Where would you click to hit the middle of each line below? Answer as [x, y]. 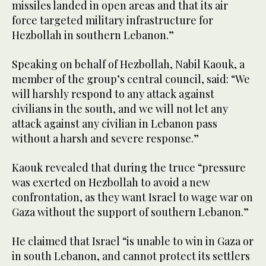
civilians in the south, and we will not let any [120, 109]
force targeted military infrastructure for [113, 20]
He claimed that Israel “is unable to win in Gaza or [133, 241]
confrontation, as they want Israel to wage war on [132, 197]
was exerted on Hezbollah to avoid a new [111, 183]
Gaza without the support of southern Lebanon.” [130, 212]
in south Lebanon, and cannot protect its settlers [131, 256]
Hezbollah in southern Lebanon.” [93, 35]
